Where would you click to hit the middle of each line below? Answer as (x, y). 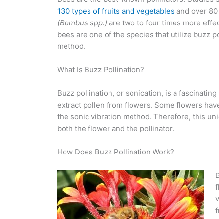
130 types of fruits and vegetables (116, 11)
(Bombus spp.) (82, 23)
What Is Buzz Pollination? (101, 70)
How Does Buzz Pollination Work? (116, 152)
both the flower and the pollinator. (116, 128)
